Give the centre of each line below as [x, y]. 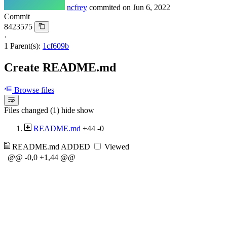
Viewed [116, 147]
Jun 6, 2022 [152, 7]
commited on [111, 7]
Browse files [33, 90]
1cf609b [56, 46]
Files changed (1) [32, 110]
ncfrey [77, 7]
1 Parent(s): [22, 46]
